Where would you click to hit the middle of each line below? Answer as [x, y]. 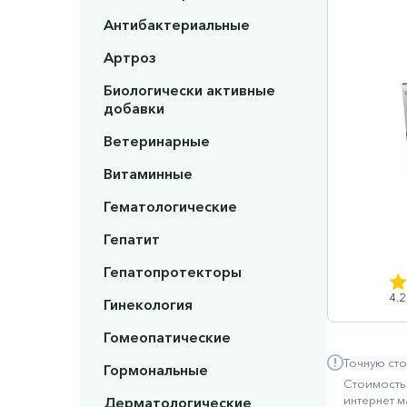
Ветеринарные [156, 141]
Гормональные [155, 370]
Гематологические [170, 207]
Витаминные [148, 174]
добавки [134, 109]
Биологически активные [189, 90]
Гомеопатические [167, 338]
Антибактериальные [176, 25]
